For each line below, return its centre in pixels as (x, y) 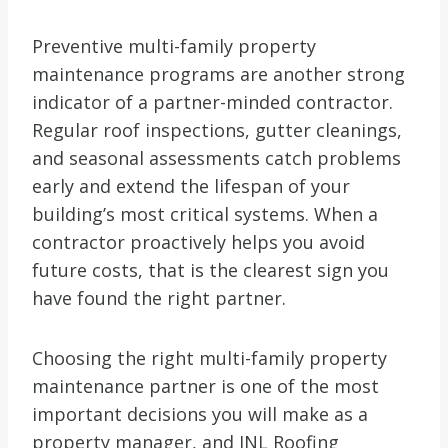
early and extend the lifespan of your (191, 185)
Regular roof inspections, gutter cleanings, (217, 129)
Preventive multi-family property (174, 45)
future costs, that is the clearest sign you (210, 269)
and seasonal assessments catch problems (216, 157)
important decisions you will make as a (200, 413)
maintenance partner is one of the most (205, 385)
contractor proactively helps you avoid (198, 241)
